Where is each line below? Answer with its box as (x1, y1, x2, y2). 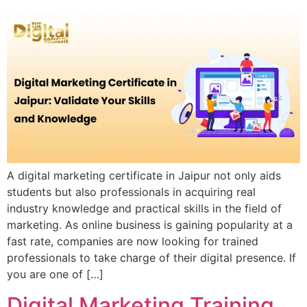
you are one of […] (7, 267, 103, 282)
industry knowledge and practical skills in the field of (7, 201, 282, 216)
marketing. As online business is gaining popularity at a (7, 218, 293, 232)
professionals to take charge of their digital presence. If (7, 251, 296, 265)
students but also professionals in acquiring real (7, 185, 256, 199)
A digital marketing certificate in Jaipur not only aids (7, 169, 281, 183)
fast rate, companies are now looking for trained (7, 234, 258, 249)
